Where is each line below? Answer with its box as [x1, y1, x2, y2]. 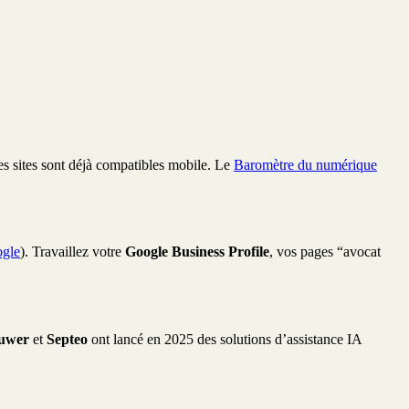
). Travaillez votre [20, 244, 125, 260]
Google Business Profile [125, 244, 269, 260]
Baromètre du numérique [234, 157, 377, 173]
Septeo [47, 330, 88, 347]
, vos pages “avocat [269, 244, 381, 260]
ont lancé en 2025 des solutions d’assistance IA [88, 330, 362, 347]
